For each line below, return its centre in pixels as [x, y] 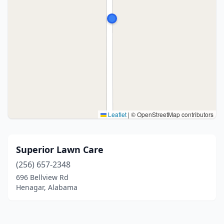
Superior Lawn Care [60, 149]
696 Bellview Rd [42, 177]
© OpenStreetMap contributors [171, 114]
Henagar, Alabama [47, 187]
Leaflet [116, 114]
